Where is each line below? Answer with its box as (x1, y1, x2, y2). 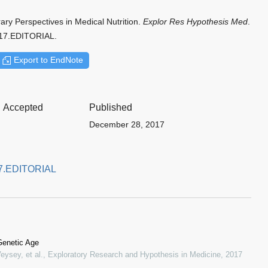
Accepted (3, 102, 43, 112)
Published (89, 102, 132, 112)
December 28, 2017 (89, 119, 165, 129)
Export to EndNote (13, 55, 83, 65)
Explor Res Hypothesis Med (143, 16, 248, 26)
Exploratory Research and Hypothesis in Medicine (48, 249, 221, 259)
